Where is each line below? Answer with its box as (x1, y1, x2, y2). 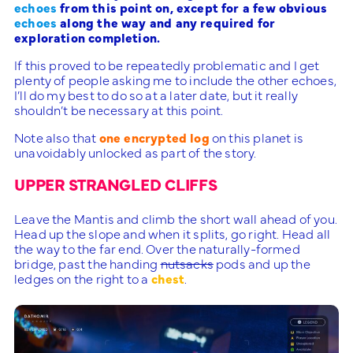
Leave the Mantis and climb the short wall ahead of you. (14, 210, 337, 227)
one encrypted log (98, 128, 210, 146)
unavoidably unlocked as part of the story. (14, 143, 257, 161)
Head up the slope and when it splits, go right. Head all (14, 225, 331, 242)
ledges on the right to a (14, 269, 151, 287)
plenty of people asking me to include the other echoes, (14, 71, 336, 88)
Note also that (14, 128, 99, 146)
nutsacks (160, 255, 214, 272)
